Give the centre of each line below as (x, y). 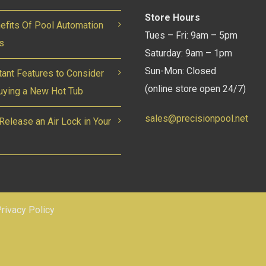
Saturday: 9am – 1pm (189, 53)
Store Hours (172, 18)
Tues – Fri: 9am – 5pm (191, 36)
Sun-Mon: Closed (180, 71)
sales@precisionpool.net (197, 119)
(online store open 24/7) (195, 89)
